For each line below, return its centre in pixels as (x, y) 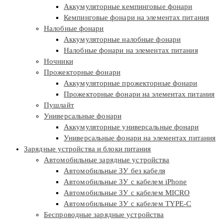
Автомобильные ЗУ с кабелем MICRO (127, 193)
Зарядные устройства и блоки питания (88, 149)
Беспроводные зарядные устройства (104, 215)
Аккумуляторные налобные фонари (122, 40)
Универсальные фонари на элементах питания (140, 138)
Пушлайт (59, 105)
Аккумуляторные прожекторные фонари (131, 83)
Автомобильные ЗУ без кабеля (114, 171)
